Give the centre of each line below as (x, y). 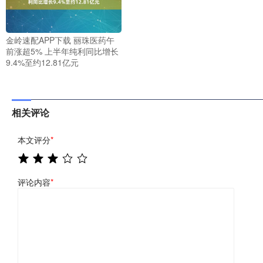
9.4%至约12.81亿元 (42, 62)
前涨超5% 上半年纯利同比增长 (62, 51)
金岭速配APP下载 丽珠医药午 (60, 40)
